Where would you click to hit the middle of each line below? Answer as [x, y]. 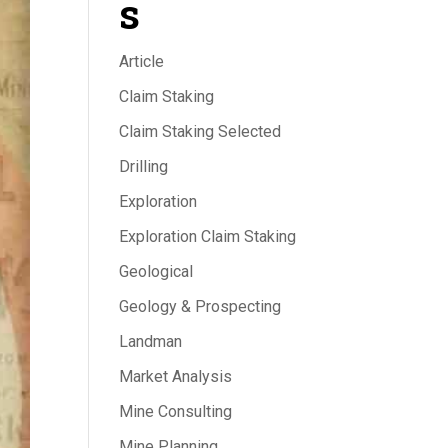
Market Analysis [176, 376]
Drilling [144, 166]
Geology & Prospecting [200, 306]
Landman [151, 341]
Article [142, 61]
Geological [156, 271]
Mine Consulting [176, 411]
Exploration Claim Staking [208, 236]
